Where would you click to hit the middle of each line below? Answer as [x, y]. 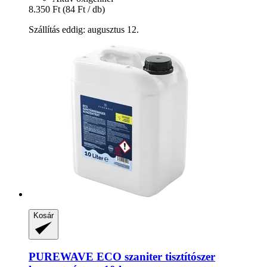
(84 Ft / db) [84, 9]
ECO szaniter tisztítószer [154, 257]
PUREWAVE [61, 257]
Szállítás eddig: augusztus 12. [84, 29]
